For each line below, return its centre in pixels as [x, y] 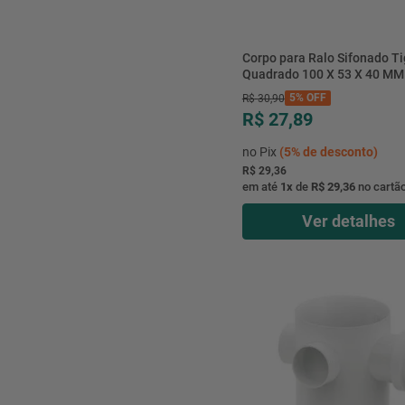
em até [261, 186]
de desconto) [339, 151]
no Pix [260, 151]
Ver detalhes [348, 221]
